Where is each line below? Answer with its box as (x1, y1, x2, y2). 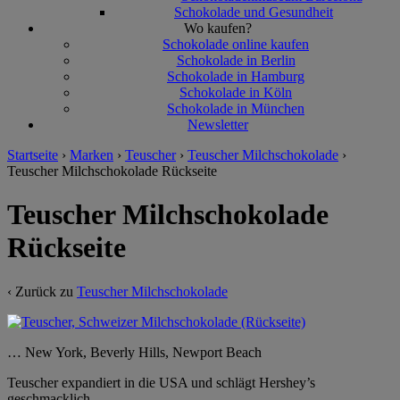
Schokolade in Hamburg (167, 69, 304, 84)
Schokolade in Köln (179, 85, 292, 100)
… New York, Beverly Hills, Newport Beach (7, 344, 262, 360)
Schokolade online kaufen (162, 37, 309, 52)
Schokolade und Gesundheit (174, 4, 333, 20)
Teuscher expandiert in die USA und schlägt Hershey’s (7, 374, 315, 390)
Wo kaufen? (184, 21, 252, 36)
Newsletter (187, 117, 248, 132)
